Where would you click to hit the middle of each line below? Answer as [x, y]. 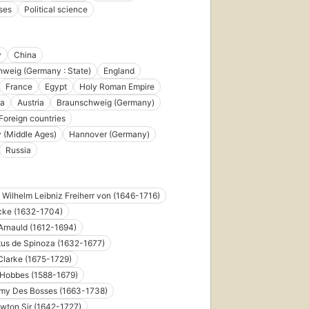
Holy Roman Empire [117, 87]
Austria [31, 103]
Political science [56, 10]
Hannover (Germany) [109, 134]
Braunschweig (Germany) [106, 103]
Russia [18, 150]
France [19, 87]
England [119, 71]
